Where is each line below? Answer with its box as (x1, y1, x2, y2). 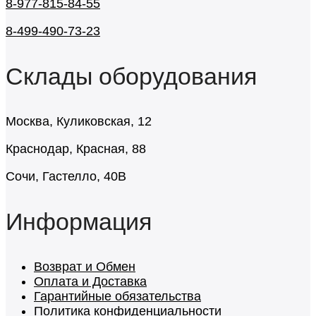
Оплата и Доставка (34, 274, 147, 288)
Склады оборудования (6, 62, 257, 90)
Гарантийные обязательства (34, 288, 201, 303)
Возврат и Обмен (34, 259, 135, 274)
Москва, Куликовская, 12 (6, 114, 152, 128)
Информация (6, 207, 152, 235)
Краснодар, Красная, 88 (6, 141, 146, 156)
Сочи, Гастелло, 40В (6, 169, 126, 183)
